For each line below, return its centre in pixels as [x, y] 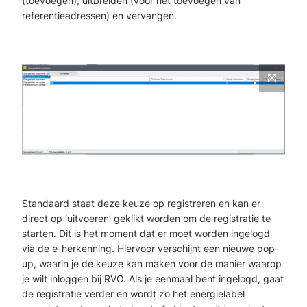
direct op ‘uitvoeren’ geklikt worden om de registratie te [146, 218]
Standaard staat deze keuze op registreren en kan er [141, 203]
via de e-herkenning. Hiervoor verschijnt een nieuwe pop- [150, 248]
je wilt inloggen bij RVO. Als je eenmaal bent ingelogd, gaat [153, 278]
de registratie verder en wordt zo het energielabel [133, 293]
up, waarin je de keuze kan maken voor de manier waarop [152, 263]
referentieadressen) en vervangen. [99, 16]
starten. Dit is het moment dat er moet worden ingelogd [146, 233]
